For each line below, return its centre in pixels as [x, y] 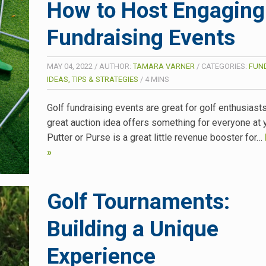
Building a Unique [133, 229]
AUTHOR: [116, 66]
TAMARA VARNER [164, 66]
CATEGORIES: [225, 66]
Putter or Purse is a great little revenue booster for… [156, 137]
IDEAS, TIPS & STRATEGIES [93, 79]
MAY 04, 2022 [70, 66]
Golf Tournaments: [138, 201]
